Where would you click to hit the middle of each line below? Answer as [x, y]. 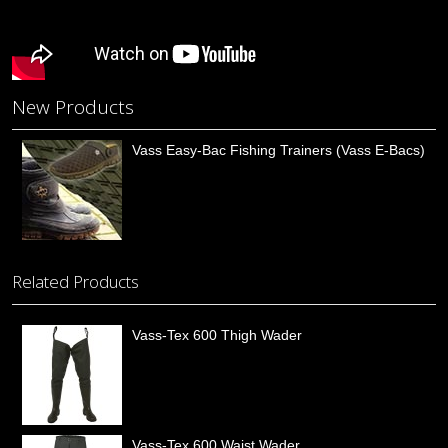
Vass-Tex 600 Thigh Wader [217, 335]
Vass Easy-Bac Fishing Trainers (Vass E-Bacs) [278, 150]
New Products [73, 107]
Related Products [75, 282]
